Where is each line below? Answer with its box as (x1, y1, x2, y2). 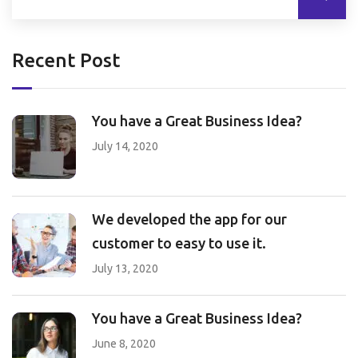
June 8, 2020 (92, 337, 156, 351)
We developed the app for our (92, 211, 287, 228)
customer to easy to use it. (92, 235, 266, 252)
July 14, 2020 (92, 140, 158, 153)
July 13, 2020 (92, 262, 158, 276)
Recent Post (12, 50, 120, 72)
